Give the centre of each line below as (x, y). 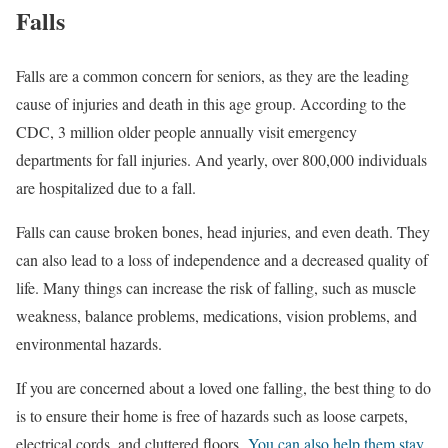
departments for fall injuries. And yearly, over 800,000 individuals (221, 160)
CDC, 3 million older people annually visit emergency (186, 132)
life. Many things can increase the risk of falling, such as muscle (216, 288)
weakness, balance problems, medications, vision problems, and (216, 316)
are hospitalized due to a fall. (106, 188)
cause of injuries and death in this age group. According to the (211, 104)
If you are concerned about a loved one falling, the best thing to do (223, 388)
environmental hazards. (89, 344)
